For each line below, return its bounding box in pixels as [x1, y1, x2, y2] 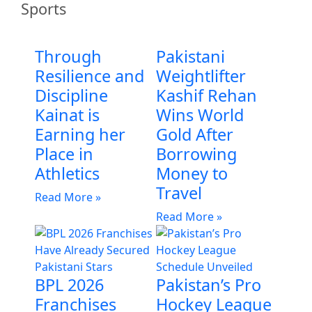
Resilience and [35, 64, 144, 87]
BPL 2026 [35, 273, 104, 296]
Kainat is [35, 103, 100, 126]
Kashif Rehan [156, 84, 257, 107]
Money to [156, 162, 228, 185]
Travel [156, 181, 202, 204]
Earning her [35, 123, 125, 146]
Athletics [35, 162, 100, 185]
